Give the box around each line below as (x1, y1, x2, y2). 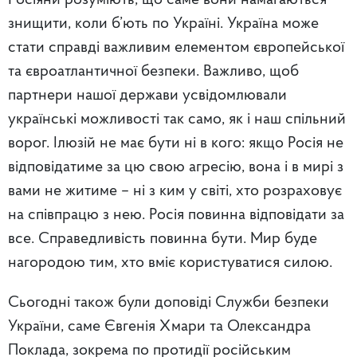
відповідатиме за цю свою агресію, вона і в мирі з (8, 159, 343, 175)
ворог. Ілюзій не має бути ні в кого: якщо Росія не (8, 135, 343, 151)
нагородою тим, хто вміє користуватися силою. (8, 254, 332, 271)
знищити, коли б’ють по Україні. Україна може (8, 15, 319, 32)
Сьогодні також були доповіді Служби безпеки (8, 294, 329, 311)
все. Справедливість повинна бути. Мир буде (8, 230, 317, 247)
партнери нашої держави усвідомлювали (8, 87, 287, 104)
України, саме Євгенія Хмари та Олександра (8, 318, 311, 335)
